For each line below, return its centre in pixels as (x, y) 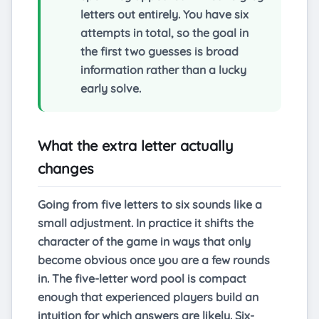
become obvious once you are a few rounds (154, 260)
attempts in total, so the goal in (164, 33)
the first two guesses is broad (159, 52)
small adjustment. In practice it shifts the (146, 223)
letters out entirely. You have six (164, 15)
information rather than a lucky (163, 70)
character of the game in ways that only (144, 242)
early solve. (111, 89)
